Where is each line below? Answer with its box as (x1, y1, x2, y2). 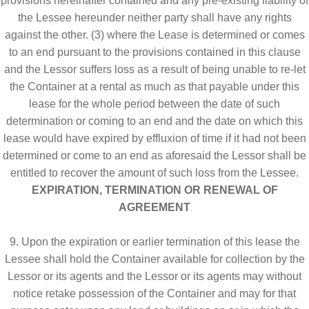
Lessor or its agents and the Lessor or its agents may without (8, 270, 301, 282)
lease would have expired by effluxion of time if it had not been (3, 132, 306, 144)
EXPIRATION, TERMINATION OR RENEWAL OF (31, 183, 278, 196)
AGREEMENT (119, 201, 190, 213)
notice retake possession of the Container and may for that (13, 287, 296, 299)
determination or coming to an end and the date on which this (6, 114, 303, 127)
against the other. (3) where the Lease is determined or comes (4, 28, 305, 41)
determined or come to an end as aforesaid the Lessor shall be (3, 149, 306, 161)
